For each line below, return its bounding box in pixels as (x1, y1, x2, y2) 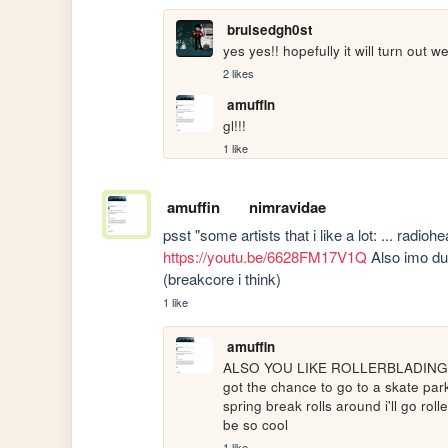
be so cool (223, 414, 293, 434)
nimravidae (248, 195, 326, 218)
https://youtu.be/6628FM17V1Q (163, 245, 368, 267)
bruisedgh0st (226, 20, 313, 40)
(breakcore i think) (163, 267, 282, 289)
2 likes (223, 65, 255, 82)
